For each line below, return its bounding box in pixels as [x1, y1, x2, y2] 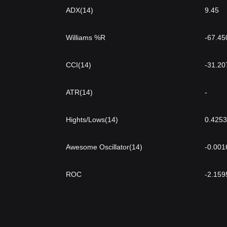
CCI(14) [66, 61, 91, 69]
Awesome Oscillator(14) [66, 143, 142, 151]
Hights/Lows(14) [66, 116, 118, 124]
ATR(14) [66, 88, 93, 96]
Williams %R [66, 33, 105, 42]
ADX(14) [66, 6, 93, 14]
